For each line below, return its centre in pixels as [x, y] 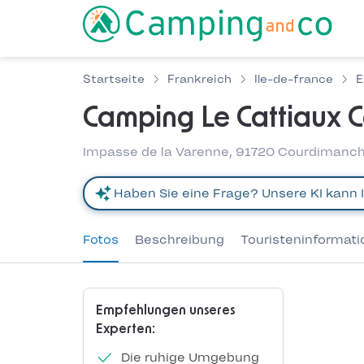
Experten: [126, 329]
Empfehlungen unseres [165, 310]
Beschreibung [180, 240]
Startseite [114, 79]
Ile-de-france [294, 79]
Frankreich [199, 79]
